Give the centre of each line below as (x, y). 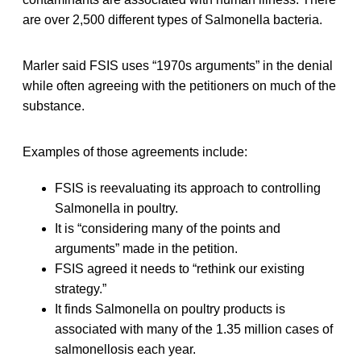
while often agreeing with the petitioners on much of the (179, 85)
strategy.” (81, 288)
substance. (54, 106)
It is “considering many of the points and (168, 228)
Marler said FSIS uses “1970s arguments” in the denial (178, 65)
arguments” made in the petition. (146, 248)
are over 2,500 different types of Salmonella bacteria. (172, 19)
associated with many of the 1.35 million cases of (194, 329)
